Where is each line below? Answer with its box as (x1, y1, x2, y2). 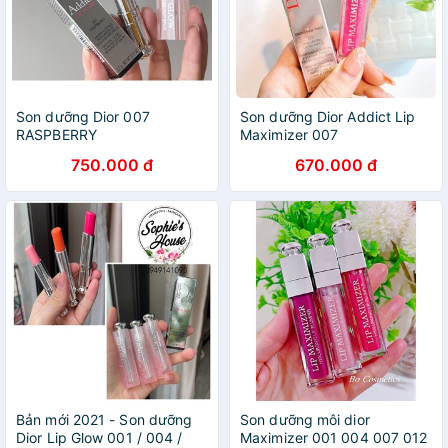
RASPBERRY (16, 126, 97, 143)
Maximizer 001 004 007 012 (240, 429, 428, 446)
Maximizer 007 (240, 126, 339, 143)
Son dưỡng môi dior (240, 411, 370, 428)
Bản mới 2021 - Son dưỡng (16, 411, 193, 428)
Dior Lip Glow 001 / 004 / (16, 429, 183, 446)
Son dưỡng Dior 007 (16, 108, 150, 125)
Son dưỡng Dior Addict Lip (240, 108, 416, 125)
